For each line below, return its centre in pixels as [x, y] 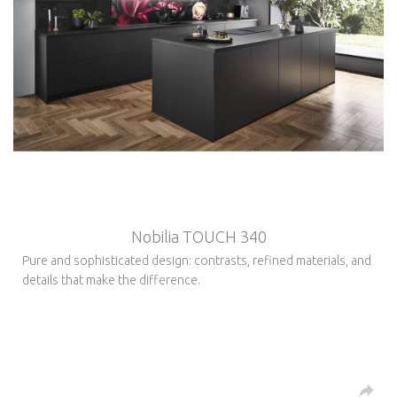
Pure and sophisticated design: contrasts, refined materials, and [197, 260]
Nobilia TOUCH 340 [198, 236]
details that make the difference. [111, 280]
